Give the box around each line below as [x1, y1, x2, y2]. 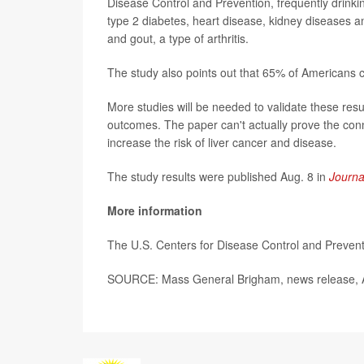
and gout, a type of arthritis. [107, 30, 249, 47]
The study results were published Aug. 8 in [107, 168, 329, 185]
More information [107, 202, 202, 219]
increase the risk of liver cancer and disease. [107, 134, 336, 151]
